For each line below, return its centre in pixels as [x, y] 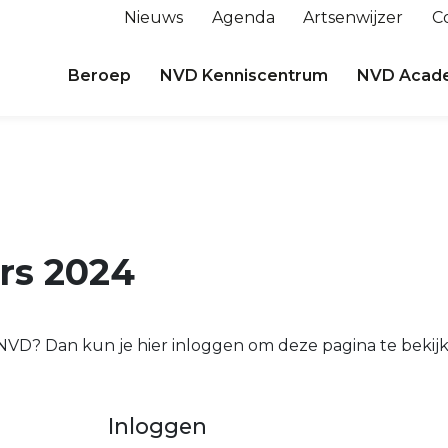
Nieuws [153, 17]
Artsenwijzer [353, 17]
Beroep [100, 75]
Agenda [243, 17]
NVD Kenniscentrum [244, 75]
